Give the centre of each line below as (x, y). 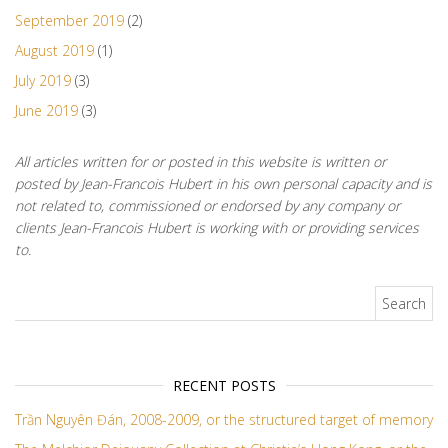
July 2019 (43, 81)
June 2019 (46, 111)
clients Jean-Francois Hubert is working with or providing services (217, 228)
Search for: (53, 296)
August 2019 (54, 51)
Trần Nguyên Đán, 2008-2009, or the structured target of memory (224, 420)
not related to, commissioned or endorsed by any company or (207, 206)
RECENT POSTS (224, 386)
